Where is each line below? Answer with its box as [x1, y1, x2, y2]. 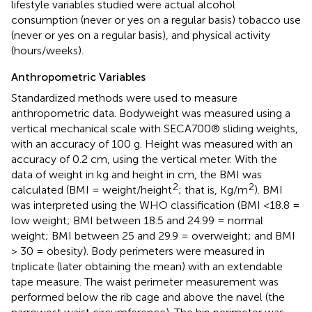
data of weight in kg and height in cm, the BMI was [11, 167, 262, 181]
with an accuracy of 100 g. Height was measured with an [11, 136, 292, 150]
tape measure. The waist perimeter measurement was [11, 274, 279, 288]
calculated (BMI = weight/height [11, 182, 172, 196]
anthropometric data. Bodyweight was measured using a [11, 106, 290, 120]
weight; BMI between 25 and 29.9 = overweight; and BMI [11, 228, 295, 242]
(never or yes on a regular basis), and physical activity [11, 28, 270, 42]
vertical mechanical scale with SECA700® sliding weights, [11, 121, 298, 135]
